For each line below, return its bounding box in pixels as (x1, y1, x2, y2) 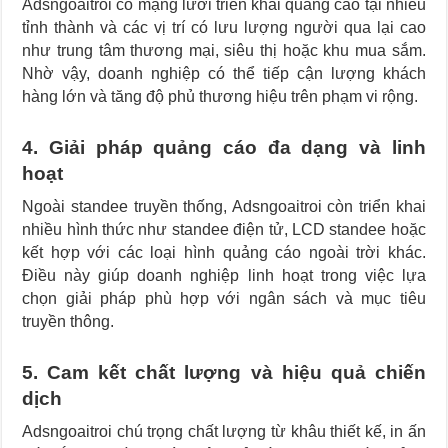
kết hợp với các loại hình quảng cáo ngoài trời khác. (22, 243, 426, 261)
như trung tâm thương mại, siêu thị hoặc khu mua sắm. (22, 41, 426, 59)
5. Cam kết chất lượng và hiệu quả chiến (22, 361, 426, 383)
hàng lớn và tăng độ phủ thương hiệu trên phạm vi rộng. (22, 87, 419, 105)
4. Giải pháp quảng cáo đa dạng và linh (22, 136, 426, 158)
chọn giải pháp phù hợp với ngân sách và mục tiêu (22, 289, 426, 307)
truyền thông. (22, 312, 115, 330)
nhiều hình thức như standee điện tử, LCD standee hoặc (22, 220, 426, 238)
